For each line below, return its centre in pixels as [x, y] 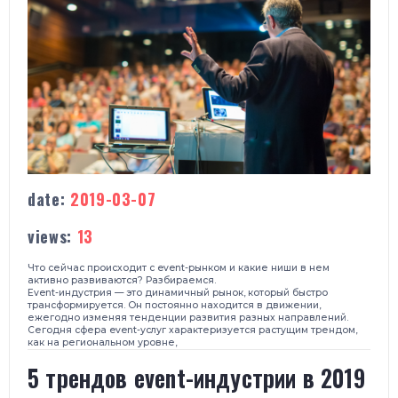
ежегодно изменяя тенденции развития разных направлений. [188, 317]
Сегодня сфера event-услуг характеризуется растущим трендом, [192, 330]
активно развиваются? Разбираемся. [122, 280]
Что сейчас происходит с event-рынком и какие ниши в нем [179, 267]
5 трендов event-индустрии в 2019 [196, 378]
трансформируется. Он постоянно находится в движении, [174, 305]
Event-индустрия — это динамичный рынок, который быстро [178, 292]
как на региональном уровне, [102, 342]
